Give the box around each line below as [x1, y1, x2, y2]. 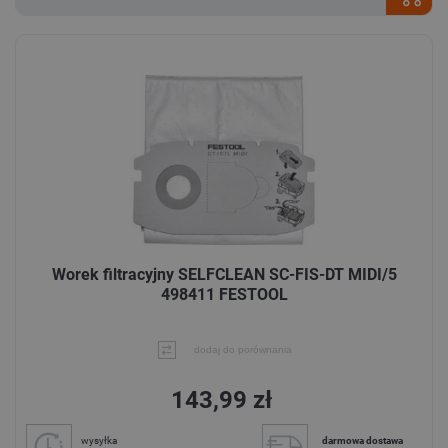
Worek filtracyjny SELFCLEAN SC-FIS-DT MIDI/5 [51, 265, 397, 285]
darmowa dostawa [321, 434, 403, 446]
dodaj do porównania [193, 343, 292, 355]
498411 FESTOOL [160, 285, 288, 305]
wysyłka [81, 434, 117, 446]
